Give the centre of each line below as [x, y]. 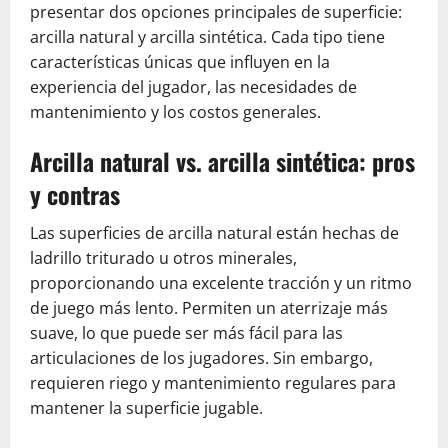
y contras [75, 194]
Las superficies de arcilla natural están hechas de [214, 233]
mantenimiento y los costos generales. [175, 112]
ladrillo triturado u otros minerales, [163, 258]
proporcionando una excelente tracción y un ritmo [221, 283]
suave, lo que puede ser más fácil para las [186, 333]
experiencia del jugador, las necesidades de [193, 87]
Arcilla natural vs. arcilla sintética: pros [222, 161]
